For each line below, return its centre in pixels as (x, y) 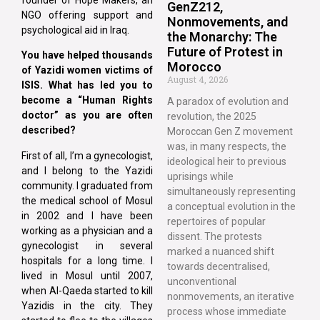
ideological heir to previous (227, 161)
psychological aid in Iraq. (75, 30)
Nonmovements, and (227, 21)
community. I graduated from (87, 185)
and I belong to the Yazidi (87, 170)
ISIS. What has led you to (87, 85)
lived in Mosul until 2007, (87, 275)
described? (49, 130)
